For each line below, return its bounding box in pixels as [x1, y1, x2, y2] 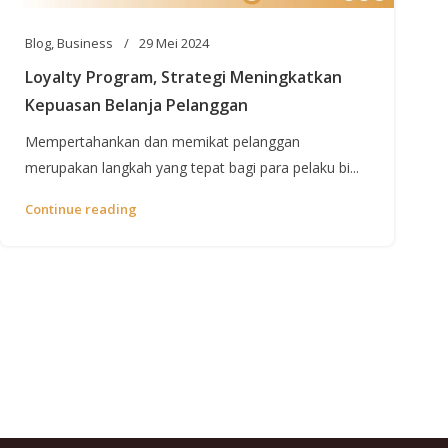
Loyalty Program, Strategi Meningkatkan [25, 65, 342, 88]
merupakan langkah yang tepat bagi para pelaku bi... [25, 157, 359, 177]
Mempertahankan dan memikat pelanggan [25, 131, 300, 151]
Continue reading [25, 199, 137, 218]
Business [57, 33, 113, 52]
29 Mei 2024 [139, 33, 209, 52]
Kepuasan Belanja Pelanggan [25, 93, 248, 116]
